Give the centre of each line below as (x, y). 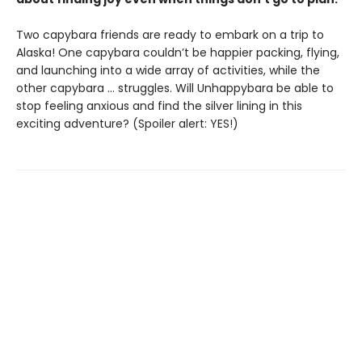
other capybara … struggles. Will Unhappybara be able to (175, 88)
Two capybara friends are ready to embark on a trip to (170, 35)
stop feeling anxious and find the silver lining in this (159, 106)
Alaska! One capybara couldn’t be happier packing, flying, (178, 53)
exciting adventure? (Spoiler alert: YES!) (127, 124)
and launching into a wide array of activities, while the (168, 70)
